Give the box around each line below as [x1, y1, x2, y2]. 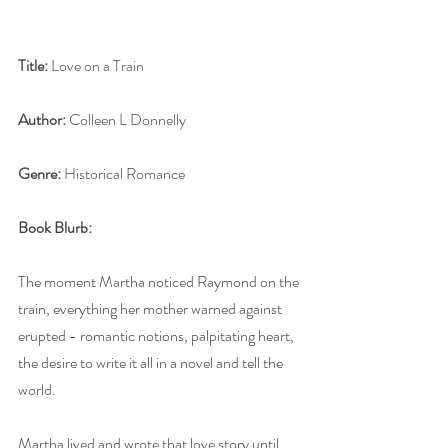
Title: [18, 54, 48, 77]
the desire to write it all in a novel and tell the [18, 351, 286, 374]
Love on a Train [48, 54, 144, 77]
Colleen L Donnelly [66, 108, 186, 131]
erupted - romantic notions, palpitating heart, [18, 324, 297, 347]
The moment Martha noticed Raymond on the [18, 270, 302, 293]
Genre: [18, 162, 61, 185]
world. [18, 378, 62, 401]
